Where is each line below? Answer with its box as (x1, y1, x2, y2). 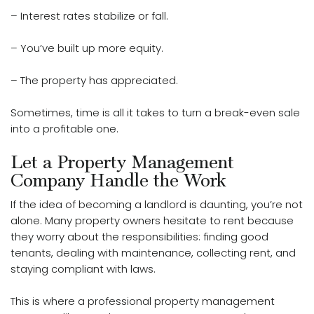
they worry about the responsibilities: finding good (11, 229, 268, 245)
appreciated (111, 73, 176, 88)
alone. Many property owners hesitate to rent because (11, 213, 294, 228)
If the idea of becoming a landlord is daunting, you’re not (11, 197, 303, 212)
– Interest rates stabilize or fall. (11, 8, 168, 24)
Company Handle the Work (11, 170, 226, 191)
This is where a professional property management (11, 294, 275, 309)
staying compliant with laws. (11, 261, 156, 277)
